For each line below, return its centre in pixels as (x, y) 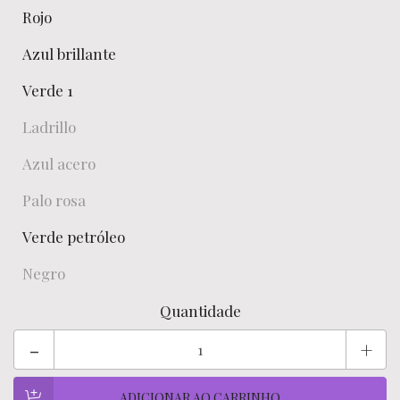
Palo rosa (54, 200)
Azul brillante (69, 54)
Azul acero (59, 163)
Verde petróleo (74, 237)
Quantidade (200, 311)
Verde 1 (48, 90)
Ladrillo (49, 127)
